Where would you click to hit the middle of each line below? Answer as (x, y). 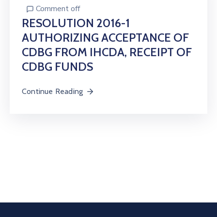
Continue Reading (53, 91)
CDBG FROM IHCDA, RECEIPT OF (107, 52)
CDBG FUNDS (57, 66)
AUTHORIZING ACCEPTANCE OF (105, 37)
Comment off (58, 8)
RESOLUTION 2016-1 (76, 23)
